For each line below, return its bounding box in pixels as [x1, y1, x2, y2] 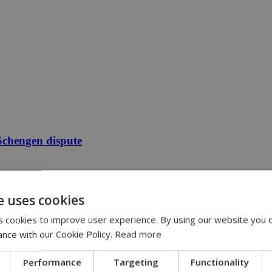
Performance [22, 256, 81, 268]
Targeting [114, 256, 158, 268]
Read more [115, 228, 161, 240]
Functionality [191, 256, 250, 268]
